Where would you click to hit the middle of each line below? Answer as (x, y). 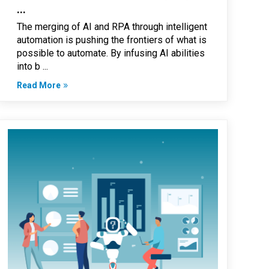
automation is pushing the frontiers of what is (112, 40)
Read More (39, 86)
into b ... (33, 67)
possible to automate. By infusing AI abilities (111, 53)
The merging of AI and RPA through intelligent (112, 27)
